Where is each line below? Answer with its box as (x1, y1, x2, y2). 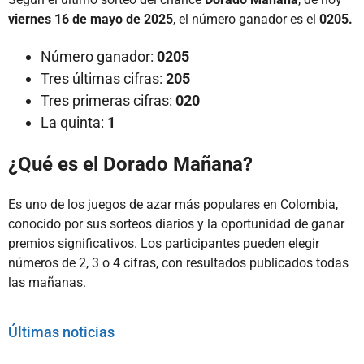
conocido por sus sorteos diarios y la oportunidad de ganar (8, 215, 344, 232)
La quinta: (41, 113, 104, 131)
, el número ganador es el (173, 11, 319, 27)
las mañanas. (8, 274, 86, 290)
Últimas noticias (8, 323, 115, 340)
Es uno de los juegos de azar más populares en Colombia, (8, 196, 338, 212)
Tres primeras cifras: (41, 91, 175, 109)
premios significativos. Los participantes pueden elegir (8, 235, 319, 251)
